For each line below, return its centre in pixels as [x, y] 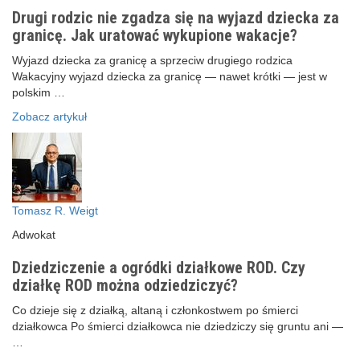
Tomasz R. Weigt [55, 211]
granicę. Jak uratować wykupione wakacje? [155, 36]
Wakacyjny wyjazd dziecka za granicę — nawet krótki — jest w [170, 77]
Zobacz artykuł [49, 117]
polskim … [39, 93]
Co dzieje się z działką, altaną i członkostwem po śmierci [155, 311]
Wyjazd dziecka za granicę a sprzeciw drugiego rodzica [152, 61]
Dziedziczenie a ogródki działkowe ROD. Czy [159, 268]
